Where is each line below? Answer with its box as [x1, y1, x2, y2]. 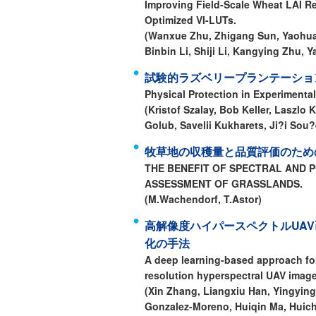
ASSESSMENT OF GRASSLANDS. [145, 176, 303, 190]
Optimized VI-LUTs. [145, 13, 236, 27]
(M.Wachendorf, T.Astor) [145, 192, 262, 206]
